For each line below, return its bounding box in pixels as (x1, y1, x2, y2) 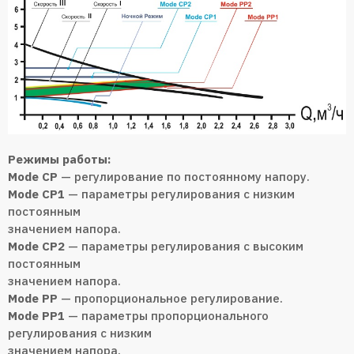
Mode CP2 (8, 238, 65, 254)
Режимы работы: (8, 151, 111, 167)
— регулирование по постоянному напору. (58, 168, 310, 184)
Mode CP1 (8, 186, 65, 201)
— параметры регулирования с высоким (65, 238, 303, 254)
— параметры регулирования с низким (65, 186, 295, 201)
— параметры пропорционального (65, 307, 269, 323)
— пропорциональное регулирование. (58, 290, 283, 306)
